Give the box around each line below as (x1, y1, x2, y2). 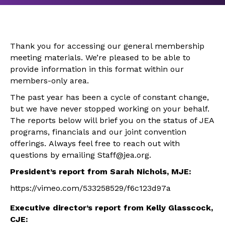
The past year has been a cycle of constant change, (10, 92, 209, 102)
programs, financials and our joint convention (10, 127, 186, 137)
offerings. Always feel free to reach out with (10, 138, 180, 148)
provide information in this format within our (10, 64, 184, 74)
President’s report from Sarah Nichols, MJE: (10, 166, 191, 176)
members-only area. (10, 75, 89, 85)
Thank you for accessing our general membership (10, 41, 204, 51)
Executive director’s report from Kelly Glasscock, (10, 202, 213, 212)
